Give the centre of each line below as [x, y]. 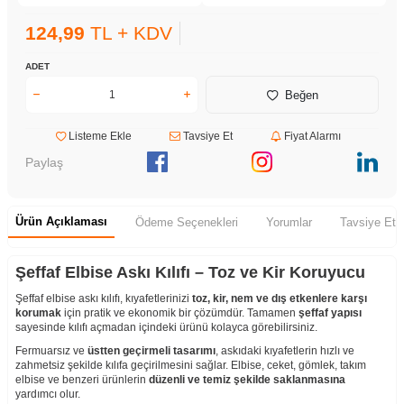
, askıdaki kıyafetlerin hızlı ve [285, 351]
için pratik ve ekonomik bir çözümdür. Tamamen [180, 313]
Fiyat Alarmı [311, 137]
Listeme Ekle [99, 137]
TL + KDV [129, 33]
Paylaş [44, 162]
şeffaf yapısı [330, 313]
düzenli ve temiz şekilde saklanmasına [247, 380]
